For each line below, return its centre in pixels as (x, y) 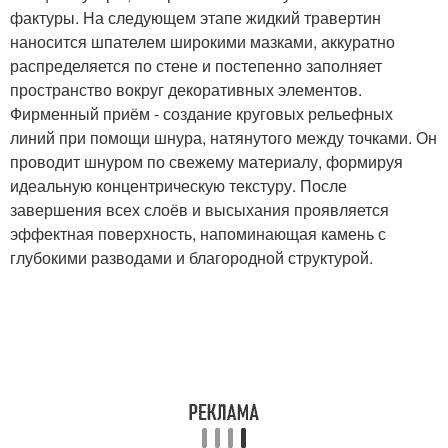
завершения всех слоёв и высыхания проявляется (199, 209)
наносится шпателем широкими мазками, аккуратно (202, 41)
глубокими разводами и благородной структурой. (191, 257)
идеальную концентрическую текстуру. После (178, 185)
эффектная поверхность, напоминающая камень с (198, 233)
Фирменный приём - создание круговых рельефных (201, 113)
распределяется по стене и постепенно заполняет (196, 65)
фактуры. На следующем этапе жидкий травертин (195, 17)
